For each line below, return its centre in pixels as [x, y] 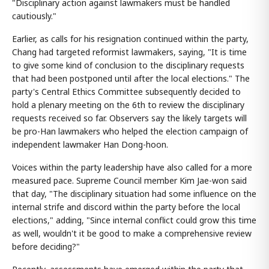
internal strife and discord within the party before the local [126, 207]
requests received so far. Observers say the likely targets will [129, 118]
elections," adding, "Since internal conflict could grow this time [134, 220]
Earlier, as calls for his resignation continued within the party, [130, 39]
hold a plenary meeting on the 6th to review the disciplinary [128, 105]
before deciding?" [46, 247]
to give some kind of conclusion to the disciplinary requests [128, 65]
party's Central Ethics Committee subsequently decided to [126, 92]
